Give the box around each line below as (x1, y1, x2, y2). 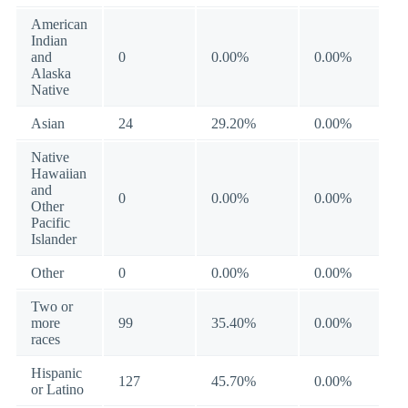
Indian (31, 33, 67, 48)
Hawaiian (31, 166, 87, 181)
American (31, 16, 87, 32)
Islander (31, 231, 76, 247)
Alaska (31, 66, 71, 81)
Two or (31, 299, 73, 314)
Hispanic (31, 365, 82, 381)
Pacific (31, 215, 70, 230)
